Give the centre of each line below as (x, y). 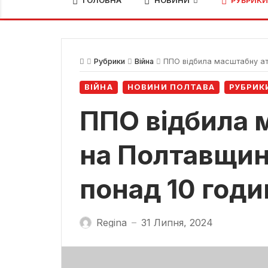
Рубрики (109, 61)
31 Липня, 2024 (177, 223)
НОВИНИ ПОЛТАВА (171, 87)
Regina (112, 223)
